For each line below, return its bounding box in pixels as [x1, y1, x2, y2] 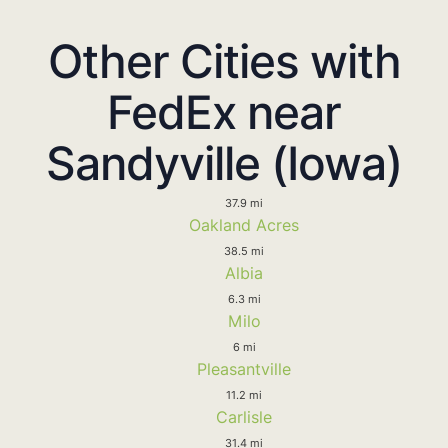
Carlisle [216, 406, 272, 427]
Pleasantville [197, 358, 291, 379]
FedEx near [107, 83, 341, 140]
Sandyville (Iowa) [46, 134, 402, 191]
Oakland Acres [189, 214, 299, 235]
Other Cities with [47, 32, 401, 89]
